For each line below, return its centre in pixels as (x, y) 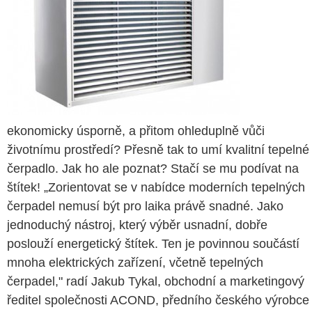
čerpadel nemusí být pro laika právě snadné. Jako (145, 206)
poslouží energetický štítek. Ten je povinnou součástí (153, 244)
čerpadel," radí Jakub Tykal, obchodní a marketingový (156, 281)
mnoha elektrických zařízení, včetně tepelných (135, 263)
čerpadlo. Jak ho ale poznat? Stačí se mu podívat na (153, 169)
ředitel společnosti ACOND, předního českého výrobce (158, 300)
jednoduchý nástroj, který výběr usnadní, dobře (137, 225)
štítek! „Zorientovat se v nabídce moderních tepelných (156, 187)
